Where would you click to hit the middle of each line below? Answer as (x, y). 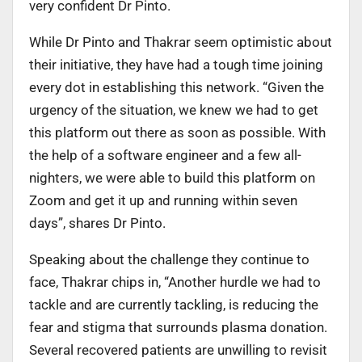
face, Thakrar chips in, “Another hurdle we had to (175, 282)
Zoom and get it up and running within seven (163, 200)
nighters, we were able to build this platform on (172, 177)
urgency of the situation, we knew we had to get (174, 109)
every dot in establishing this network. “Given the (177, 87)
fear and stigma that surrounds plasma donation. (178, 327)
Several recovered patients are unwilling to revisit (178, 349)
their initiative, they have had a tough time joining (176, 64)
